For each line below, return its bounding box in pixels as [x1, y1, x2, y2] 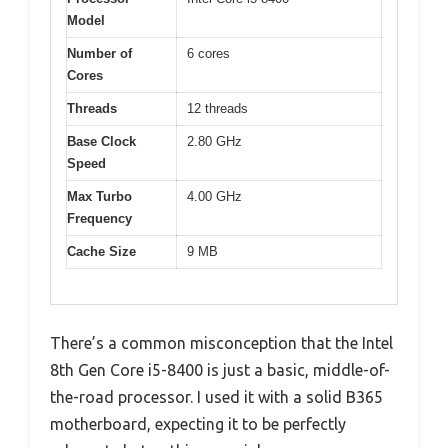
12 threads [187, 101, 248, 117]
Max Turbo [67, 189, 132, 205]
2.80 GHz [187, 134, 242, 150]
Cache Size [67, 244, 136, 260]
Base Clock [67, 134, 136, 150]
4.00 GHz [187, 189, 242, 205]
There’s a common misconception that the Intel [50, 333, 393, 352]
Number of [67, 46, 132, 62]
